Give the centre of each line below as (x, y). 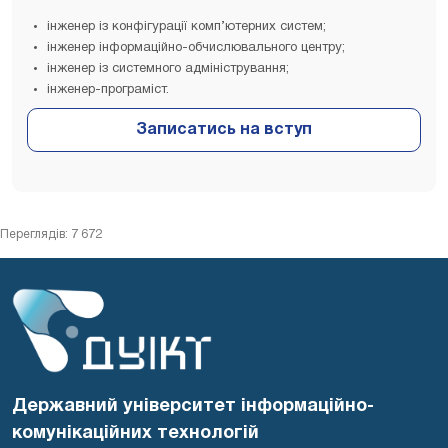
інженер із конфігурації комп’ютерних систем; (186, 26)
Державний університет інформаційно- (193, 407)
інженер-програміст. (108, 89)
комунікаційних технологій (135, 434)
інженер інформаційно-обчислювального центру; (196, 47)
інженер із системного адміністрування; (168, 68)
